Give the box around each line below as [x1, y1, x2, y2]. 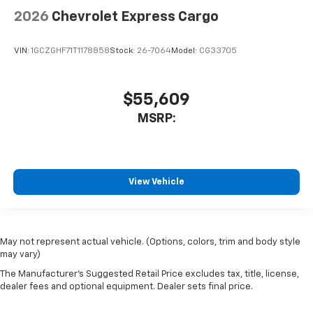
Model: [171, 47, 199, 56]
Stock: [110, 47, 137, 56]
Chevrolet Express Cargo [52, 9, 219, 24]
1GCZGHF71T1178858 [31, 47, 110, 56]
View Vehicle [129, 177, 184, 187]
